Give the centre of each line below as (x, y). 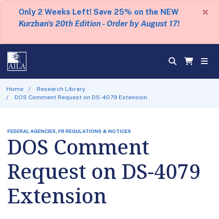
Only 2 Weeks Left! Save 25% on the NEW (99, 12)
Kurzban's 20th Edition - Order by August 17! (99, 24)
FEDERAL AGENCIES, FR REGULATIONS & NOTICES (69, 131)
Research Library (61, 89)
